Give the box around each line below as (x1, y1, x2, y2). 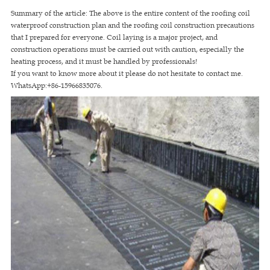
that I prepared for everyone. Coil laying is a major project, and (11, 33, 218, 42)
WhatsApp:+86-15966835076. (11, 81, 102, 90)
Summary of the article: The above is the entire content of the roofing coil (11, 8, 250, 17)
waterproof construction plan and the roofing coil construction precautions (11, 20, 254, 30)
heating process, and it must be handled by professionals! (11, 57, 197, 66)
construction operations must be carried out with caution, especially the (11, 45, 244, 54)
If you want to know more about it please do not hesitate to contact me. (11, 69, 243, 78)
